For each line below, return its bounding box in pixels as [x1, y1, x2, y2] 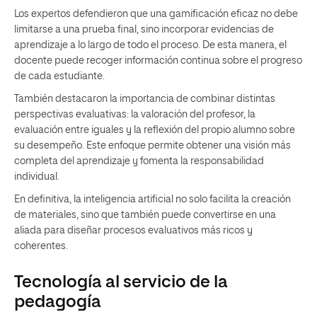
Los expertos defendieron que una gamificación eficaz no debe [14, 8, 298, 19]
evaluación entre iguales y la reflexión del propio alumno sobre [14, 125, 295, 135]
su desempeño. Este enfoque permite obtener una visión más [14, 140, 291, 151]
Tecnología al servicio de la [14, 273, 228, 291]
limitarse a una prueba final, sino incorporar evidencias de [14, 24, 274, 35]
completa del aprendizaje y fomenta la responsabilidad [14, 156, 264, 166]
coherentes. [14, 241, 68, 251]
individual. [14, 171, 59, 182]
